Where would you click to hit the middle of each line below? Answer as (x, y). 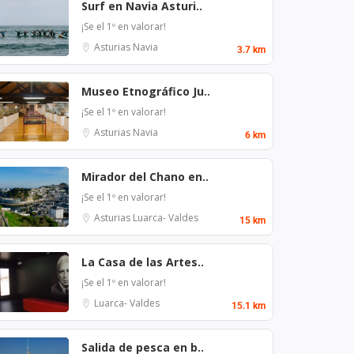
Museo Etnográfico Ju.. (146, 91)
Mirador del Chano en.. (145, 176)
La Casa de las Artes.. (143, 262)
